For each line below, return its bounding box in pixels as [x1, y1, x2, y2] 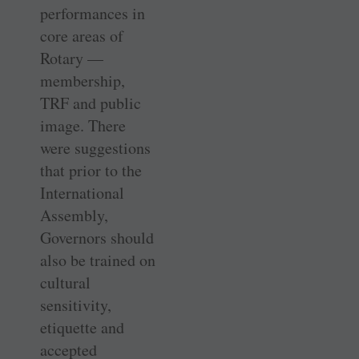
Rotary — [40, 46, 103, 69]
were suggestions [40, 136, 151, 159]
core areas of [40, 24, 123, 46]
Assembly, [40, 204, 108, 226]
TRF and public [40, 91, 141, 114]
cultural [40, 271, 91, 293]
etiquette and [40, 316, 124, 338]
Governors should [40, 226, 154, 248]
